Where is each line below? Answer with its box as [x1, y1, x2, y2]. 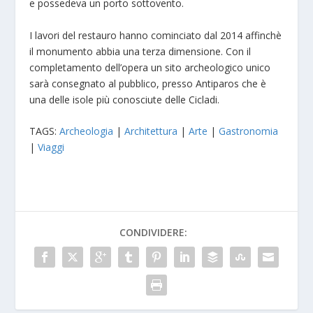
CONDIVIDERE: [119, 226, 187, 240]
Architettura [124, 124, 178, 138]
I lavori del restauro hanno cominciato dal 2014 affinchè [29, 28, 282, 42]
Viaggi [38, 140, 65, 154]
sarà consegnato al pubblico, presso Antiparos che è [29, 76, 267, 90]
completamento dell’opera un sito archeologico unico [29, 60, 271, 74]
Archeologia [59, 124, 114, 138]
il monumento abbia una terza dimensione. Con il [29, 44, 252, 58]
